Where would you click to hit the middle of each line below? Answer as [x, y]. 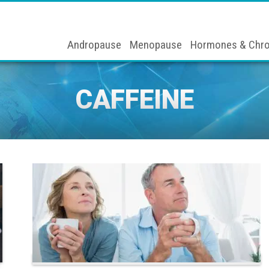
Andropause [94, 45]
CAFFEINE [134, 100]
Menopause [156, 45]
